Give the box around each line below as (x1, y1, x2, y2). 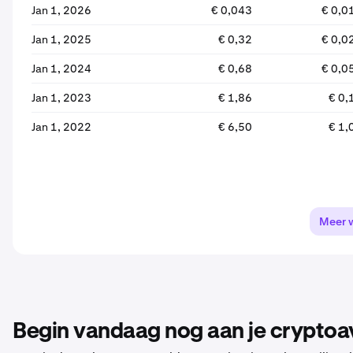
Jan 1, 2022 (32, 120, 91, 134)
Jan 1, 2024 (32, 61, 91, 76)
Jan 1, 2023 (32, 91, 91, 105)
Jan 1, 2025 (32, 32, 91, 46)
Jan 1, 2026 (32, 3, 91, 17)
